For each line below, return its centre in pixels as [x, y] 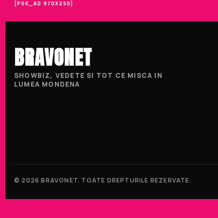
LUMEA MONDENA [47, 84]
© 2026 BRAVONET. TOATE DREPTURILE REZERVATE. [103, 181]
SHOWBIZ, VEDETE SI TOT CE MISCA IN [88, 76]
